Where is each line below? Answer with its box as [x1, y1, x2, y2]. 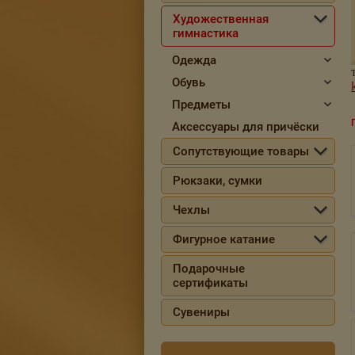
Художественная [173, 12, 269, 26]
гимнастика [173, 26, 239, 40]
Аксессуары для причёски [172, 120, 319, 134]
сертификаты [173, 276, 248, 290]
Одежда [172, 53, 216, 67]
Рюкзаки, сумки [173, 174, 262, 188]
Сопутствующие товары [173, 144, 309, 158]
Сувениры [173, 305, 230, 319]
